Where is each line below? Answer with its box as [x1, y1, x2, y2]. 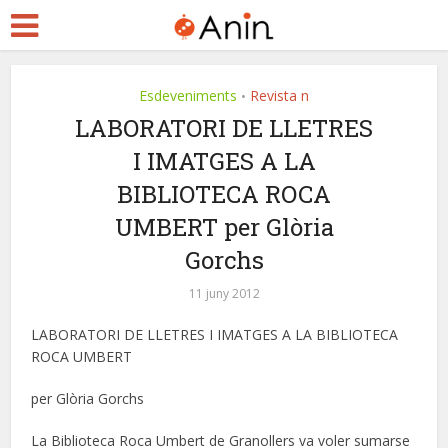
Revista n [250, 86, 309, 105]
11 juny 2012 [188, 285, 260, 302]
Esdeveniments [139, 86, 237, 105]
